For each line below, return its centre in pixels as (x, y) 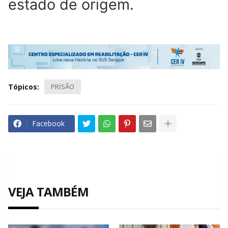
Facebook (48, 124)
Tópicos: (24, 87)
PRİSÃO (63, 87)
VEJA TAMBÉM (48, 192)
